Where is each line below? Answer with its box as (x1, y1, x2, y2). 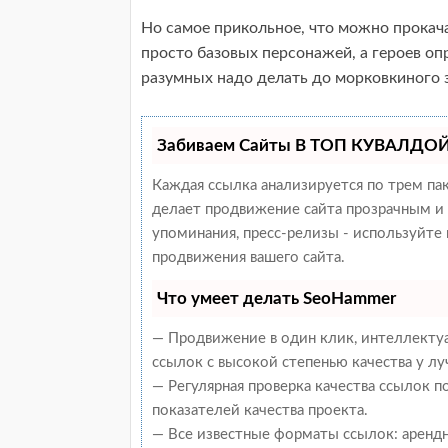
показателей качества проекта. (152, 402, 368, 418)
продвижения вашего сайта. (152, 249, 345, 265)
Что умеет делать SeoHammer (157, 289, 396, 307)
